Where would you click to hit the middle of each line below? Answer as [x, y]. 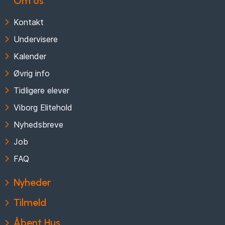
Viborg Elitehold [43, 108]
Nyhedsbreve [38, 125]
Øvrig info [31, 74]
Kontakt [28, 22]
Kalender [30, 57]
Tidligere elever [41, 91]
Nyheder [32, 183]
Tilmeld [30, 203]
